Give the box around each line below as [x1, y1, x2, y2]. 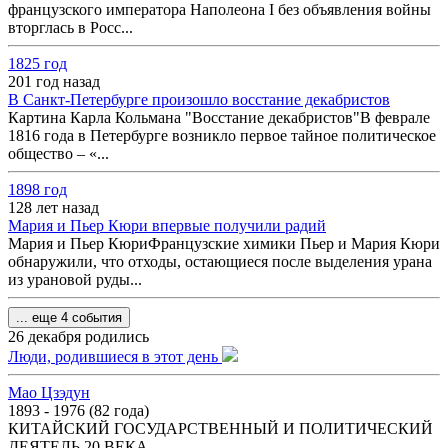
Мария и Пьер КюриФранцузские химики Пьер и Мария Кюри [8, 235, 440, 252]
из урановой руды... [8, 271, 142, 288]
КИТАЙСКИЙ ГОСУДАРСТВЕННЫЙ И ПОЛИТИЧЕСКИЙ [8, 420, 433, 437]
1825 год [8, 55, 67, 72]
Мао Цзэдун [8, 384, 90, 401]
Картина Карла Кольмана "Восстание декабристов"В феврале [8, 109, 430, 126]
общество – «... [8, 145, 109, 162]
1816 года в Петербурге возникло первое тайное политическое [8, 127, 436, 144]
